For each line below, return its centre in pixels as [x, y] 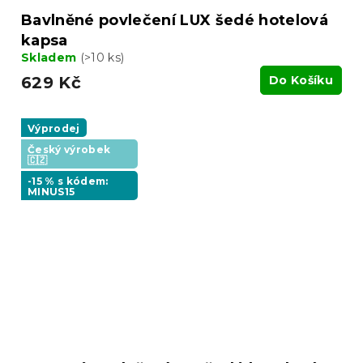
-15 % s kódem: [68, 181]
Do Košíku [301, 80]
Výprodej [54, 128]
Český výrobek [69, 149]
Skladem [51, 57]
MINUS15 [51, 191]
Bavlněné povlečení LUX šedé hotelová [175, 20]
